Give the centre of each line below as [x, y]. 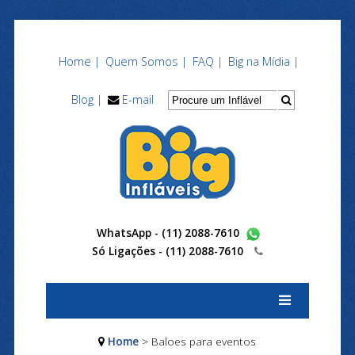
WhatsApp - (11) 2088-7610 [170, 233]
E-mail [137, 99]
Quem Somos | [146, 61]
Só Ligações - [128, 250]
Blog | [86, 99]
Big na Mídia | [263, 61]
